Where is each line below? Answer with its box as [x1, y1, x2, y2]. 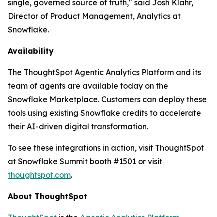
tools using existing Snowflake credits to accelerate [8, 108, 201, 118]
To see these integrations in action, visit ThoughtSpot [8, 143, 204, 153]
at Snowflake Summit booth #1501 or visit [8, 156, 162, 166]
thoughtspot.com [8, 170, 71, 180]
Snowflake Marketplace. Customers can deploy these [8, 94, 207, 104]
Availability [8, 46, 54, 56]
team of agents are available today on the [8, 81, 168, 91]
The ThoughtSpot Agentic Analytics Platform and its [8, 67, 201, 77]
